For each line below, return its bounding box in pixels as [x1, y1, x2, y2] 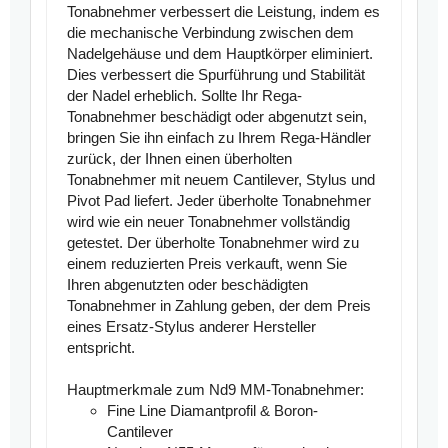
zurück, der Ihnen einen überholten [67, 150, 292, 168]
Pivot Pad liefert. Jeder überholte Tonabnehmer [67, 192, 371, 210]
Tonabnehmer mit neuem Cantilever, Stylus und [67, 171, 375, 189]
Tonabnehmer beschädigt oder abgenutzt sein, [67, 108, 367, 126]
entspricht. [67, 339, 135, 357]
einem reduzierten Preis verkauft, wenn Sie [67, 255, 347, 273]
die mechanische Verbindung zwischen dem [67, 24, 354, 42]
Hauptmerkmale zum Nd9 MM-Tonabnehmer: [67, 381, 364, 399]
